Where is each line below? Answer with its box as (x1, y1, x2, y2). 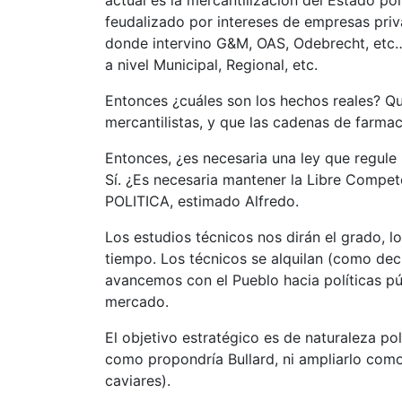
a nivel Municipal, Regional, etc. (105, 56, 318, 74)
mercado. (105, 293, 169, 310)
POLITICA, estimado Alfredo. (105, 192, 299, 210)
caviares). (105, 371, 170, 389)
